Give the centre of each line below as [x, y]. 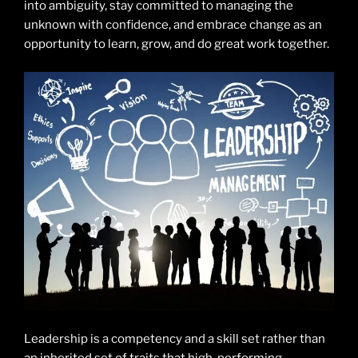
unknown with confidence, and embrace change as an [173, 25]
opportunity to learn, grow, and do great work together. [177, 44]
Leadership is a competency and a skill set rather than [175, 338]
